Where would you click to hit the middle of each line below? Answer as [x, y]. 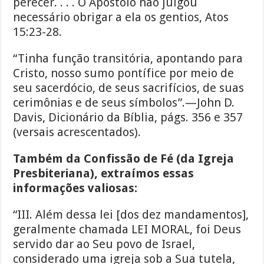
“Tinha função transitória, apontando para [128, 59]
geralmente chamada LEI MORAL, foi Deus [127, 230]
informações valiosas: [75, 188]
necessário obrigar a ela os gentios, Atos [121, 17]
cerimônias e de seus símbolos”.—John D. [124, 103]
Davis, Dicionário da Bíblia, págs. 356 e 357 [128, 118]
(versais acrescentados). [77, 132]
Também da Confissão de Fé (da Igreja [124, 159]
